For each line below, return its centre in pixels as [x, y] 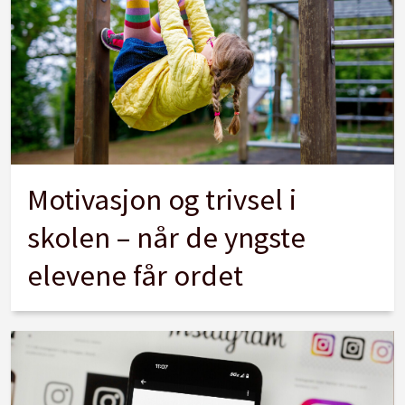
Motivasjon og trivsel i [162, 199]
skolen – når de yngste [167, 237]
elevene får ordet [136, 275]
